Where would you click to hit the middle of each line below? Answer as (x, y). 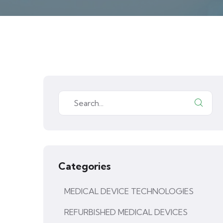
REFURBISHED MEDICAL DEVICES (126, 212)
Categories (84, 166)
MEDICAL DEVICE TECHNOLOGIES (129, 191)
